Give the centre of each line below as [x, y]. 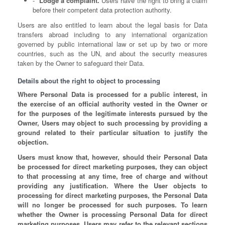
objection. [33, 142]
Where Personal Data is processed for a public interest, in [113, 94]
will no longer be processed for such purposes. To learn [113, 205]
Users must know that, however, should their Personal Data [113, 157]
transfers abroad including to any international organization [113, 34]
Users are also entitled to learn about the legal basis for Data [113, 25]
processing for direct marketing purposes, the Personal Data [113, 195]
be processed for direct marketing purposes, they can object [113, 166]
